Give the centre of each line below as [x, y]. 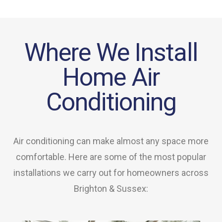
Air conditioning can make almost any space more [111, 141]
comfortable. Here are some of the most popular [111, 157]
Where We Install [111, 53]
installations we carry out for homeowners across [111, 173]
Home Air [111, 78]
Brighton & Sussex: [111, 189]
